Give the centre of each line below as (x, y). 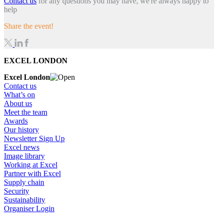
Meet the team (26, 112)
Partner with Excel (32, 174)
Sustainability (25, 200)
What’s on (19, 95)
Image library (24, 156)
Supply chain (24, 182)
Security (17, 191)
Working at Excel (31, 165)
